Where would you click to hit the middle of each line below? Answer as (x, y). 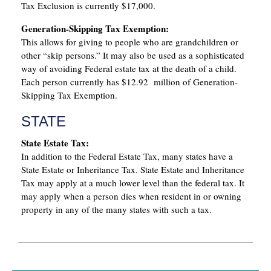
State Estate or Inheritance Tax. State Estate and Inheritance (133, 170)
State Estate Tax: (55, 143)
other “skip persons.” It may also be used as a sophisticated (133, 55)
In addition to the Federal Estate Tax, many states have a (127, 156)
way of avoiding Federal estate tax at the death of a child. (129, 69)
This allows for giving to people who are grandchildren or (130, 42)
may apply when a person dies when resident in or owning (131, 196)
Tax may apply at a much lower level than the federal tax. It (133, 183)
